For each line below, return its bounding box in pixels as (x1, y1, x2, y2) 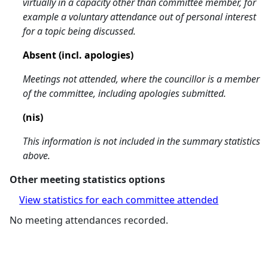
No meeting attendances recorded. (10, 214, 169, 227)
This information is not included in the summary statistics (23, 135, 261, 148)
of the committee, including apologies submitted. (23, 87, 227, 100)
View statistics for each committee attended (19, 193, 219, 206)
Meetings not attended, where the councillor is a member (23, 72, 260, 86)
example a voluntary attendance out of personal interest (23, 10, 257, 23)
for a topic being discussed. (23, 25, 136, 38)
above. (23, 149, 51, 162)
